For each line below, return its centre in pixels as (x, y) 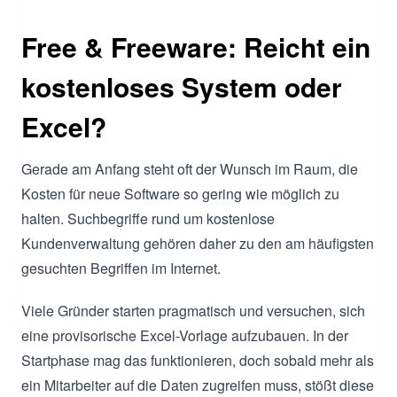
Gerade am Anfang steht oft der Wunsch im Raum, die (190, 168)
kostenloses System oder (182, 86)
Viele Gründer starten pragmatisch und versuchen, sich (193, 310)
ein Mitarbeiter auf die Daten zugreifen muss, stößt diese (198, 385)
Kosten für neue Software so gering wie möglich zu (180, 193)
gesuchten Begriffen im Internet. (121, 268)
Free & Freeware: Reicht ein (196, 46)
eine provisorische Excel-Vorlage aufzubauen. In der (185, 335)
